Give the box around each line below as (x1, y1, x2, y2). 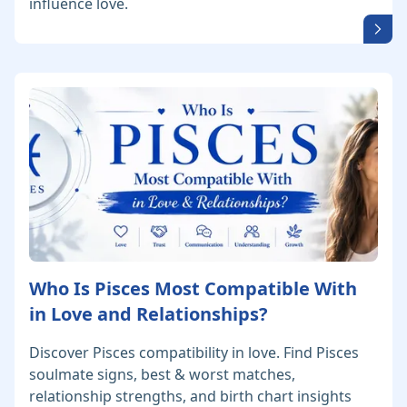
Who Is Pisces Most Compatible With (29, 276, 357, 302)
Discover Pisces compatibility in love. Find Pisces (29, 342, 359, 363)
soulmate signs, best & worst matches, (29, 364, 295, 385)
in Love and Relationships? (29, 302, 268, 327)
